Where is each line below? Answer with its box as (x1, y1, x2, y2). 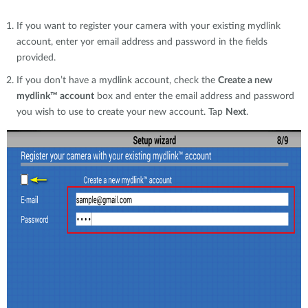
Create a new (218, 76, 272, 85)
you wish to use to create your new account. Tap (16, 107, 225, 117)
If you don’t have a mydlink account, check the (16, 76, 218, 85)
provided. (16, 53, 56, 63)
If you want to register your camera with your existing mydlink (16, 21, 280, 31)
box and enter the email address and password (94, 91, 294, 101)
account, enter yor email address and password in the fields (16, 37, 267, 47)
